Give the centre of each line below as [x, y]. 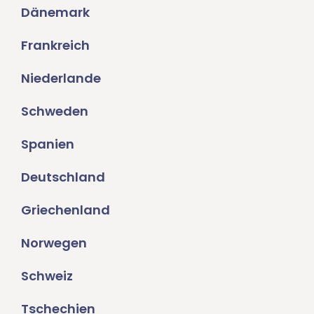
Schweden [55, 111]
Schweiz [47, 275]
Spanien [48, 144]
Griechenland [66, 210]
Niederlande [61, 78]
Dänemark [55, 12]
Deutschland [63, 177]
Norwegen [54, 243]
